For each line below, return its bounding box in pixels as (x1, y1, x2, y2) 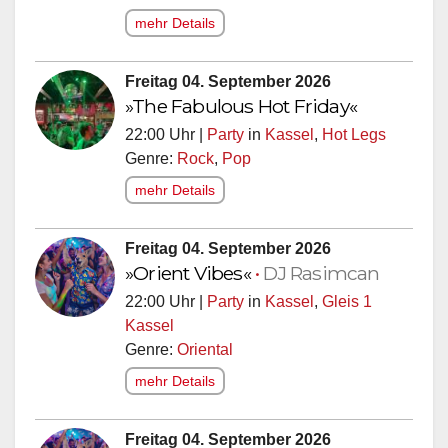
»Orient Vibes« (125, 260, 255, 285)
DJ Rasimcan (263, 260, 380, 285)
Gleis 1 (322, 292, 372, 310)
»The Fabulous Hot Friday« (125, 93, 357, 118)
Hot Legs (322, 125, 386, 143)
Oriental (177, 340, 233, 358)
